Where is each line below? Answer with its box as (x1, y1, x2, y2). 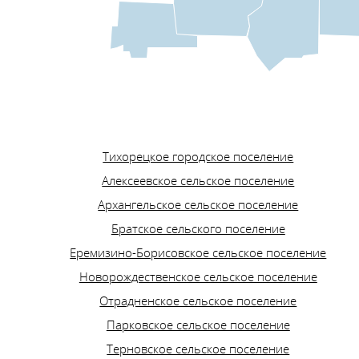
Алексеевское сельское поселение (102, 172, 295, 189)
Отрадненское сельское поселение (99, 292, 297, 309)
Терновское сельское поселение (107, 341, 290, 357)
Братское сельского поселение (111, 220, 285, 237)
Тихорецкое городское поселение (103, 148, 294, 165)
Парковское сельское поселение (106, 317, 290, 333)
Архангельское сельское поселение (98, 196, 299, 213)
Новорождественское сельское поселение (79, 268, 317, 285)
